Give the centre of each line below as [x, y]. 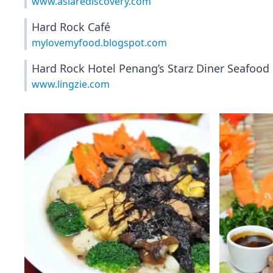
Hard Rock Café [71, 27]
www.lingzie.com [71, 84]
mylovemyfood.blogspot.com [99, 43]
